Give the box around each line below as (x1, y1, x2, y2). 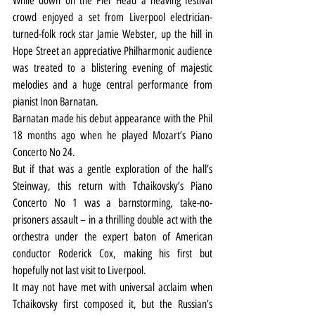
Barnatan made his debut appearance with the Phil (13, 111, 212, 125)
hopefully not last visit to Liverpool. (13, 263, 146, 277)
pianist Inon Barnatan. (13, 94, 98, 108)
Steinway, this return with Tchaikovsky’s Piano (13, 179, 212, 193)
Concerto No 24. (13, 145, 75, 159)
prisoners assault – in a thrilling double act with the (13, 212, 212, 226)
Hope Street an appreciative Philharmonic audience (13, 44, 212, 58)
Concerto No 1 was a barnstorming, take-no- (13, 195, 212, 210)
